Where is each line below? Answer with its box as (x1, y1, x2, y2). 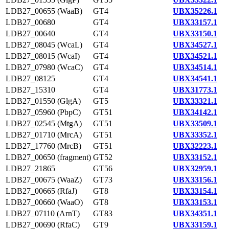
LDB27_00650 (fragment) (6, 153, 91, 162)
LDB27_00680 (6, 18, 55, 27)
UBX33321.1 (173, 97, 217, 105)
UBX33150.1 (173, 29, 217, 38)
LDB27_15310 (6, 85, 55, 94)
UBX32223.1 (173, 142, 217, 150)
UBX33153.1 (173, 198, 217, 207)
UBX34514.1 (173, 63, 217, 72)
